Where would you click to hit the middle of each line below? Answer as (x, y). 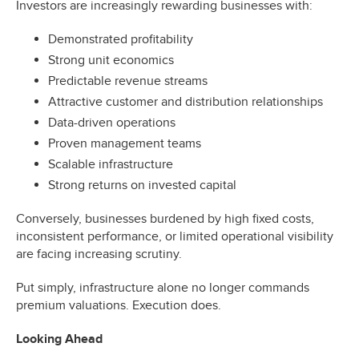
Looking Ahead (59, 339)
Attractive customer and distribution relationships (186, 101)
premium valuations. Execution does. (119, 305)
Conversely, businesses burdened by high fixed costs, (165, 218)
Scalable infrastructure (111, 164)
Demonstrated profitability (121, 39)
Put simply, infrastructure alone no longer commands (163, 287)
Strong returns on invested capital (142, 185)
